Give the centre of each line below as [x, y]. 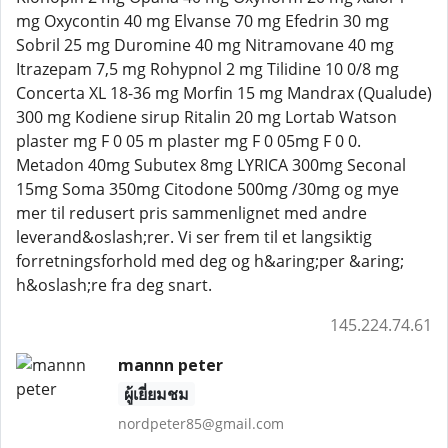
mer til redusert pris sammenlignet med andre [191, 213]
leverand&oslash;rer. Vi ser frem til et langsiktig [194, 237]
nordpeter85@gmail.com [200, 423]
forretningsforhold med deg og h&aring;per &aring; [210, 261]
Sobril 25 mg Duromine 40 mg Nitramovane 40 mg [205, 45]
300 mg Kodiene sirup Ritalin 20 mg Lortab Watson [206, 117]
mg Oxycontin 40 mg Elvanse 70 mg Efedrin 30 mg [202, 21]
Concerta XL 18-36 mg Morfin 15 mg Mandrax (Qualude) [224, 93]
